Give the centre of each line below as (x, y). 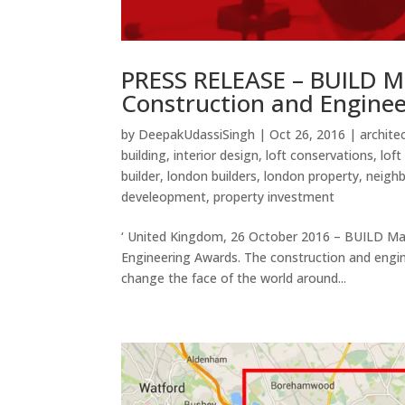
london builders (212, 175)
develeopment (164, 196)
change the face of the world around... (234, 278)
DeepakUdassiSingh (197, 134)
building (144, 155)
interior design (217, 155)
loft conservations (320, 155)
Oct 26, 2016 (308, 134)
